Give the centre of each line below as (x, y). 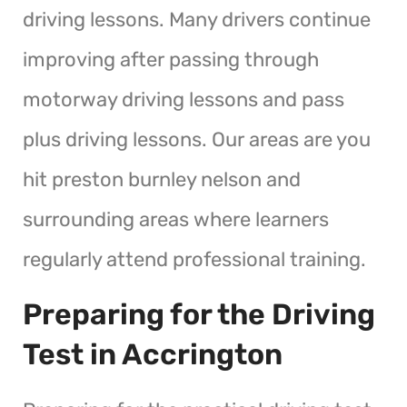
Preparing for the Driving (199, 314)
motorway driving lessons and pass (184, 99)
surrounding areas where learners (176, 219)
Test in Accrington (153, 354)
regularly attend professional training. (194, 259)
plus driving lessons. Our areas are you (197, 139)
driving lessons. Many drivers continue (197, 19)
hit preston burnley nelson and (162, 179)
